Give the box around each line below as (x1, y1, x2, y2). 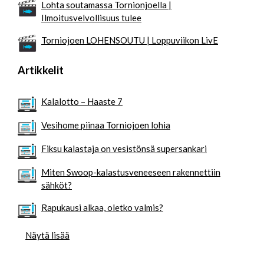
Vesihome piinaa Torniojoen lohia (41, 119, 170, 130)
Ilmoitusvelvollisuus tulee (41, 12, 141, 23)
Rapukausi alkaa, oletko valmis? (41, 202, 163, 213)
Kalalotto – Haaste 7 (41, 95, 123, 107)
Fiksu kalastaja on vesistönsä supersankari (41, 143, 207, 154)
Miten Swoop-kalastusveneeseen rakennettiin (41, 166, 220, 177)
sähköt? (41, 179, 72, 190)
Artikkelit (18, 63, 64, 77)
